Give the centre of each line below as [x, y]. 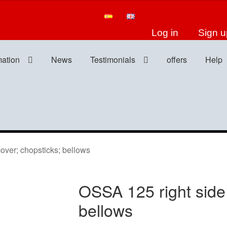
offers [177, 59]
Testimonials [113, 59]
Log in [165, 32]
